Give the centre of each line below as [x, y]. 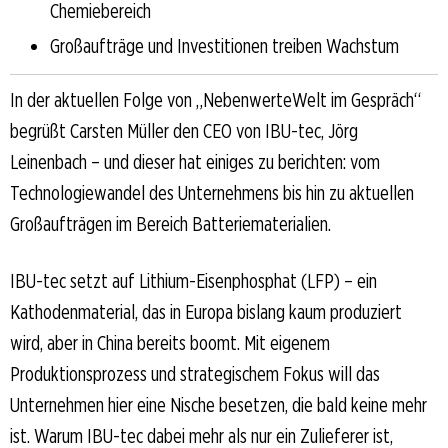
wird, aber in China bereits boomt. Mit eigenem [170, 342]
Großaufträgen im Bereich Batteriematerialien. [170, 223]
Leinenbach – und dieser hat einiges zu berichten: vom [195, 161]
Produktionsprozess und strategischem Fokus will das [195, 373]
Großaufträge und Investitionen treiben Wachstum [224, 45]
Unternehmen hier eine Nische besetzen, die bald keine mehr [218, 404]
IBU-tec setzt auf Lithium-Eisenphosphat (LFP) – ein [193, 280]
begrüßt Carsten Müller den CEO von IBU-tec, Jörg [184, 130]
